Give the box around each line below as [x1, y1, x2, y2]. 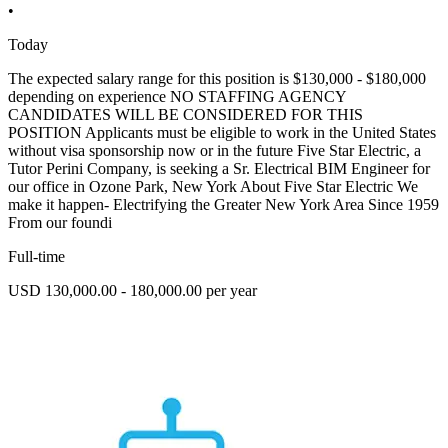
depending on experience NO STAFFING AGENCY [8, 88, 346, 106]
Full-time [8, 248, 65, 266]
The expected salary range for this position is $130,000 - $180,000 [8, 70, 426, 88]
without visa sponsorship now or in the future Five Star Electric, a [8, 142, 421, 160]
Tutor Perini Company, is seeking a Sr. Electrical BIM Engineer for [8, 160, 430, 178]
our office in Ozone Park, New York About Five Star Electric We [8, 178, 418, 196]
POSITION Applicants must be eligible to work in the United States [8, 124, 436, 142]
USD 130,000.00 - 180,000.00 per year [8, 282, 257, 300]
